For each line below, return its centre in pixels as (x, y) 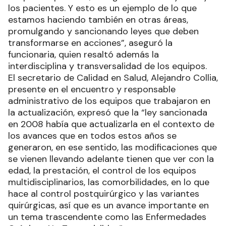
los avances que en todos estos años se (92, 136)
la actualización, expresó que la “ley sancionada (108, 113)
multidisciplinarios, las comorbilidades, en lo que (109, 182)
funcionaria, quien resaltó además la (83, 55)
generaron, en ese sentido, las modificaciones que (112, 148)
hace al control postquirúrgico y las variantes (104, 194)
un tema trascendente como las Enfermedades (107, 217)
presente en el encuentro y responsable (92, 90)
